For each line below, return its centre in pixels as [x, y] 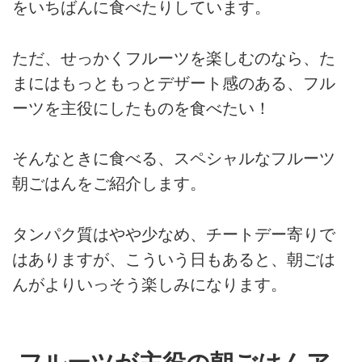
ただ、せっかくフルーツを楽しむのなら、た [174, 58]
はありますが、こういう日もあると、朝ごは [174, 259]
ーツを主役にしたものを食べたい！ [141, 108]
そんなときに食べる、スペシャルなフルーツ [174, 159]
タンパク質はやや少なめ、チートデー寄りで [174, 234]
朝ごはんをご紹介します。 [109, 184]
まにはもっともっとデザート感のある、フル [174, 83]
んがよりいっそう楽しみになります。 [149, 284]
